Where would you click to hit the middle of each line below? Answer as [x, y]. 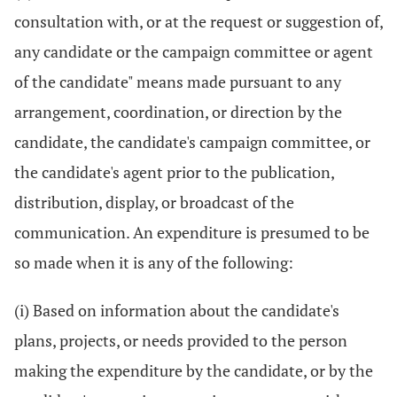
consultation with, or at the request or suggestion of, [198, 21]
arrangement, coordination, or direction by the [178, 112]
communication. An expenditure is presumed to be [192, 232]
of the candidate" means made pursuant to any [178, 82]
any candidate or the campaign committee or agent [194, 51]
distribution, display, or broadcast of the [154, 202]
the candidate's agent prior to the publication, [174, 172]
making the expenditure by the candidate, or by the [194, 370]
